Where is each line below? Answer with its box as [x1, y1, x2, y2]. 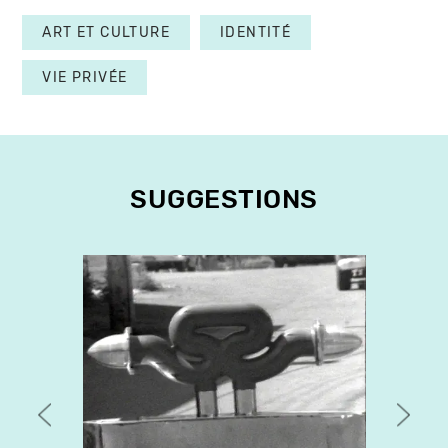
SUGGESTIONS [130, 183, 318, 215]
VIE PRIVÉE [42, 68, 128, 86]
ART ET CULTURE [42, 23, 171, 41]
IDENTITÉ [220, 23, 292, 41]
